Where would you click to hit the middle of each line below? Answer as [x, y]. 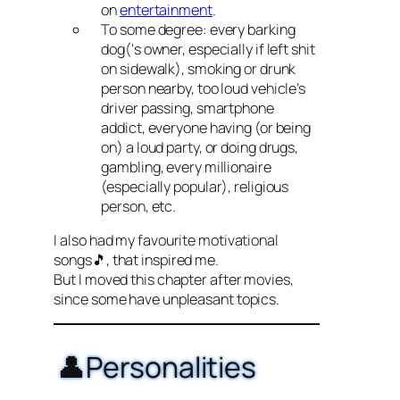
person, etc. [139, 206]
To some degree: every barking [198, 29]
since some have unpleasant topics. [167, 299]
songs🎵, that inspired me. [136, 259]
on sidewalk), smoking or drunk [199, 68]
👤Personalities [157, 367]
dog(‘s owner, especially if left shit [208, 49]
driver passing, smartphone [187, 108]
